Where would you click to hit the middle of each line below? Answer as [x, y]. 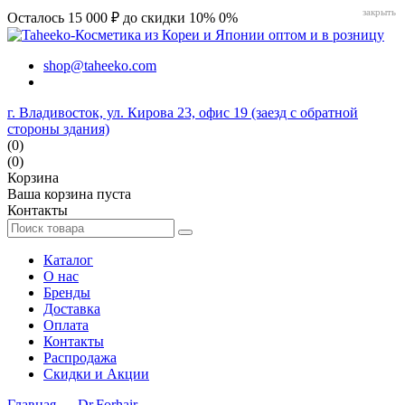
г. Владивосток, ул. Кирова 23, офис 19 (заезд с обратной [183, 113]
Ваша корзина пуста [69, 194]
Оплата [66, 325]
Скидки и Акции [96, 374]
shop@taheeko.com [100, 66]
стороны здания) [58, 129]
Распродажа [80, 358]
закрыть [379, 12]
